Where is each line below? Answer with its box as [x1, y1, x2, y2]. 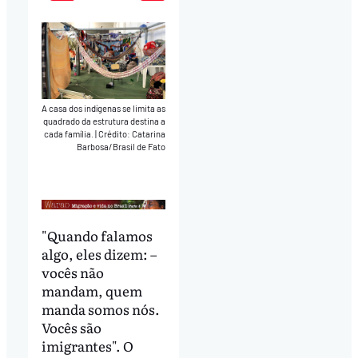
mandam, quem [41, 280, 142, 300]
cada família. [44, 129, 96, 140]
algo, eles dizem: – [41, 243, 157, 264]
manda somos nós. [41, 298, 160, 319]
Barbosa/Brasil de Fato [77, 141, 166, 153]
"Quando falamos [41, 225, 153, 245]
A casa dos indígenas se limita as [42, 103, 166, 114]
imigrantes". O [41, 335, 133, 356]
